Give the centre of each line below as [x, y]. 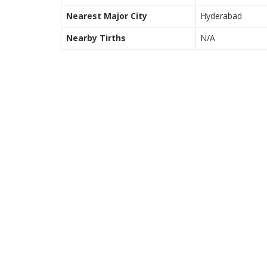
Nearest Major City [107, 16]
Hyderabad [221, 16]
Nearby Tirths [96, 38]
